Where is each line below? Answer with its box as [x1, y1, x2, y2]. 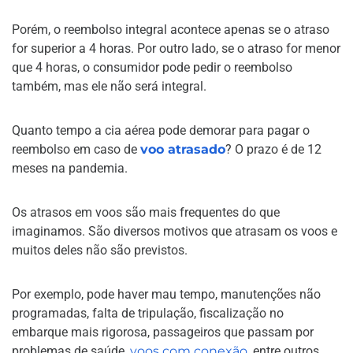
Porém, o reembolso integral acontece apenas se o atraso [12, 21, 329, 37]
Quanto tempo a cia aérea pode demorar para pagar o [12, 122, 310, 138]
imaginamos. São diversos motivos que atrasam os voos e [12, 223, 337, 239]
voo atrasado [140, 141, 225, 157]
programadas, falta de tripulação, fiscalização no [12, 305, 284, 321]
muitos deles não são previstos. [12, 242, 188, 258]
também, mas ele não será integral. [12, 78, 206, 94]
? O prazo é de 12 [225, 141, 321, 157]
